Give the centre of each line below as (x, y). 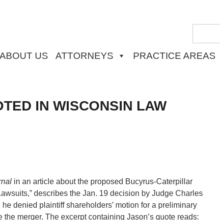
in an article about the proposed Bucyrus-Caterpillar (102, 181)
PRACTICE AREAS (174, 56)
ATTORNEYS (84, 56)
